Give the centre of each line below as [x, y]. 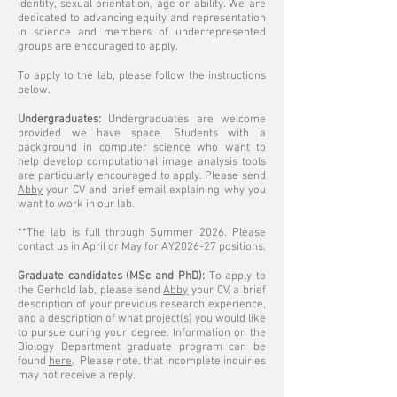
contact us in [50, 247]
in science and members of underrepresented [142, 33]
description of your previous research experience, [142, 305]
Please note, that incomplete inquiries [171, 362]
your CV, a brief [227, 291]
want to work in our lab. [76, 205]
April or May [112, 247]
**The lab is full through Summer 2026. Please [142, 233]
